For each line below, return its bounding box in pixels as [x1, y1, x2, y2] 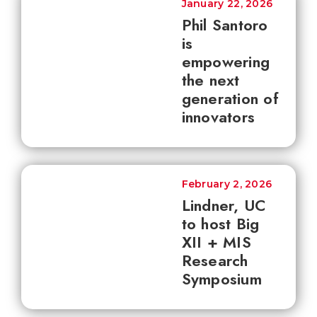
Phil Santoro [181, 13, 268, 36]
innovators [181, 105, 255, 128]
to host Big [181, 212, 260, 235]
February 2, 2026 [181, 178, 272, 190]
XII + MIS [181, 231, 251, 253]
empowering [181, 50, 270, 73]
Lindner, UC [181, 194, 266, 217]
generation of [181, 87, 279, 110]
